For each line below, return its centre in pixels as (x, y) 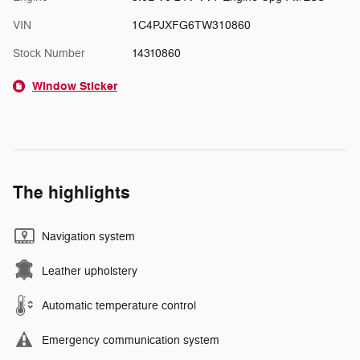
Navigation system (88, 237)
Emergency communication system (131, 341)
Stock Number (49, 54)
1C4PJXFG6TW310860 (191, 26)
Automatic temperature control (119, 306)
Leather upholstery (90, 272)
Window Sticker (75, 87)
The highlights (72, 193)
